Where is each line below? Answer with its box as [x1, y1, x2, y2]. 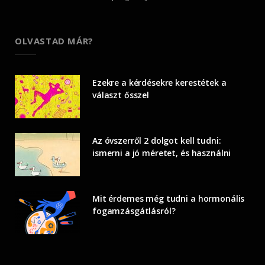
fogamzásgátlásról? [92, 205, 176, 216]
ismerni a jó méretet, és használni [92, 147, 231, 159]
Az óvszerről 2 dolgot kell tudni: [92, 134, 221, 146]
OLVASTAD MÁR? [15, 34, 93, 47]
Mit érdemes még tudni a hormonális [92, 192, 245, 204]
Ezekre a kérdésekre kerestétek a [92, 76, 227, 88]
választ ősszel [92, 89, 150, 101]
